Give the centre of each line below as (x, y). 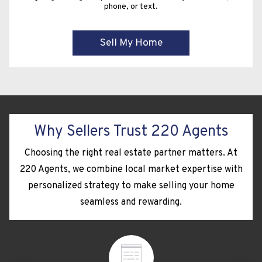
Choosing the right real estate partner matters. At (131, 153)
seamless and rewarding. (131, 202)
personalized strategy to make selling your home (131, 186)
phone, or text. (131, 6)
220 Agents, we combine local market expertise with (131, 169)
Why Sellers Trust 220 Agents (131, 132)
